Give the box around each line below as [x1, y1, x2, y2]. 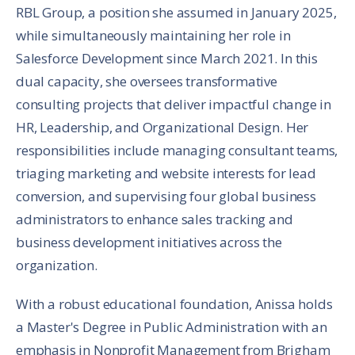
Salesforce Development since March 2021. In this [16, 48, 318, 67]
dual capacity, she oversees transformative [16, 71, 277, 90]
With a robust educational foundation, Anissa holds [16, 294, 333, 313]
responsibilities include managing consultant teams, [16, 140, 338, 159]
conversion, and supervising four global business [16, 186, 316, 205]
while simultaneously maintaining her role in [16, 25, 291, 44]
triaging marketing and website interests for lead [16, 163, 316, 182]
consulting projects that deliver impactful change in [16, 94, 332, 113]
